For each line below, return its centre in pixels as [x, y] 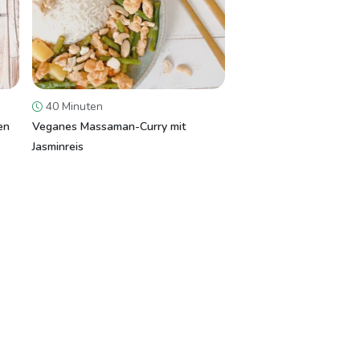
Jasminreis [58, 147]
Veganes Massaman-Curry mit [109, 127]
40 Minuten [73, 106]
